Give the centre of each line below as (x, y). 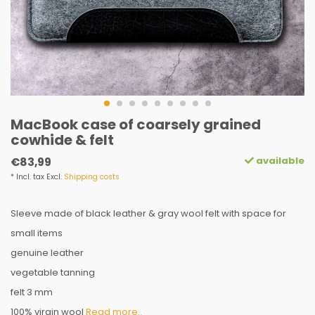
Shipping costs (92, 177)
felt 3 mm (32, 292)
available (279, 161)
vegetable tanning (53, 272)
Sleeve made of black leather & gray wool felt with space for (148, 213)
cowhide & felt (62, 140)
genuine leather (47, 253)
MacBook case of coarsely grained (136, 124)
